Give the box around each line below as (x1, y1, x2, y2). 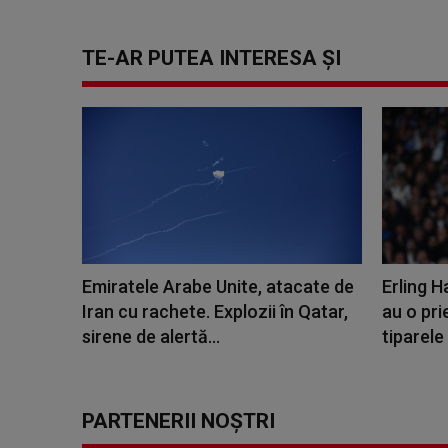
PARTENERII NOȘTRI (82, 408, 275, 433)
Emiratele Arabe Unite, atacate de (82, 275, 354, 297)
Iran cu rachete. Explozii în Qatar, (82, 300, 348, 322)
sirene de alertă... (82, 325, 220, 347)
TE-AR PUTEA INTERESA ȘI (82, 45, 341, 70)
